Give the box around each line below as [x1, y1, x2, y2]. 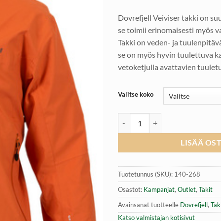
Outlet [178, 185, 196, 194]
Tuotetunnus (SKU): [118, 170, 174, 179]
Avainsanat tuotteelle [118, 201, 180, 209]
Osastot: [118, 185, 144, 194]
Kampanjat [144, 185, 175, 194]
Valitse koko [118, 90, 153, 99]
